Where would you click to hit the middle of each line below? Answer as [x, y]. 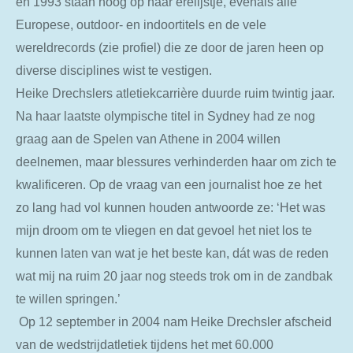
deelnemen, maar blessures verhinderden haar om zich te [176, 162]
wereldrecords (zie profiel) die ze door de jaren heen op [170, 48]
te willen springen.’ [68, 299]
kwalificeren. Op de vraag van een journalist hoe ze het [169, 185]
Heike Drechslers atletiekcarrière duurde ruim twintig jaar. [175, 93]
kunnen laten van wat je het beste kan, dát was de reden [172, 253]
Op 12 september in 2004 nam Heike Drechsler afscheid [174, 322]
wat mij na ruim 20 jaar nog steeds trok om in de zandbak [174, 276]
